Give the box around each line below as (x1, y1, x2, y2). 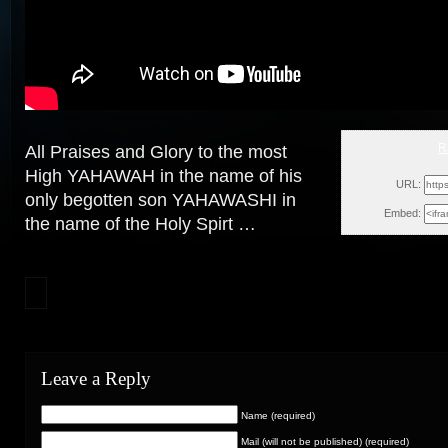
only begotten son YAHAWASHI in (25, 190, 296, 210)
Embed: (384, 207, 421, 219)
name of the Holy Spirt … (55, 214, 256, 234)
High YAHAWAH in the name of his (25, 166, 302, 186)
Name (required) (241, 410, 315, 421)
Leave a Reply (41, 368, 151, 389)
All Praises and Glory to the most (25, 142, 287, 162)
